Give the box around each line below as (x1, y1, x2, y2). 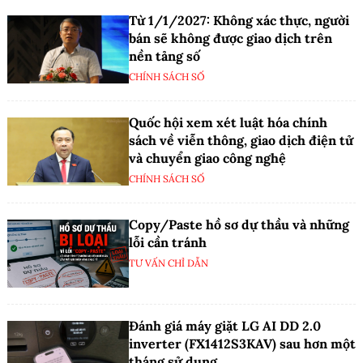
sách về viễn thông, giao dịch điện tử (129, 131, 353, 148)
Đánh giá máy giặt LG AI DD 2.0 (129, 318, 321, 335)
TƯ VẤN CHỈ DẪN (129, 256, 208, 269)
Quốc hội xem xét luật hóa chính (129, 113, 327, 130)
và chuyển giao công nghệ (129, 149, 286, 166)
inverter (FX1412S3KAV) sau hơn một (129, 335, 356, 352)
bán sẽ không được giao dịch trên (129, 29, 332, 46)
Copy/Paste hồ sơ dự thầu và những (129, 216, 349, 233)
